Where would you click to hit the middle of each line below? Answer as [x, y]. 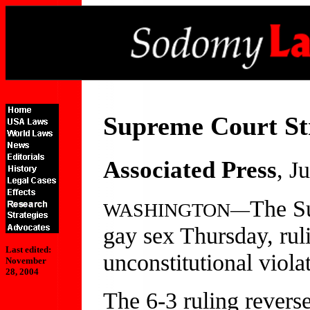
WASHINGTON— [176, 210]
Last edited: [28, 249]
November [26, 261]
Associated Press [190, 169]
